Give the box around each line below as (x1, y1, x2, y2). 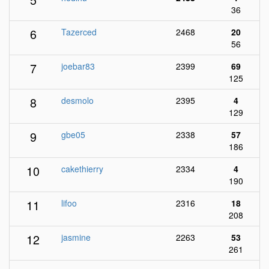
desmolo (61, 94, 94, 106)
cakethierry (61, 163, 103, 175)
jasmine (61, 231, 91, 243)
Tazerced (61, 26, 97, 38)
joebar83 (61, 60, 95, 72)
